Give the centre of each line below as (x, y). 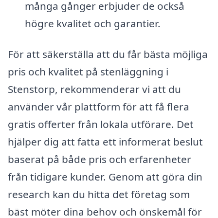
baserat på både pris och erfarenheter (100, 159)
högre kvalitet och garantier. (92, 23)
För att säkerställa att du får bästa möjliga (108, 54)
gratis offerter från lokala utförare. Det (101, 124)
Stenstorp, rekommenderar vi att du (94, 89)
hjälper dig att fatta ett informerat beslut (105, 142)
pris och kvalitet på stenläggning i (88, 72)
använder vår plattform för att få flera (99, 107)
